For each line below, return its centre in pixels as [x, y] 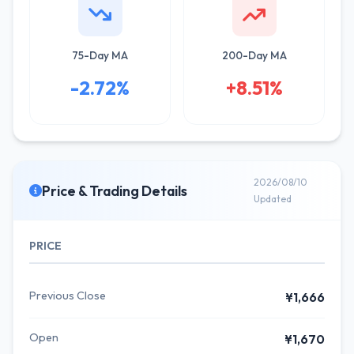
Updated [272, 199]
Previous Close [68, 296]
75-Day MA [100, 55]
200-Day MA [254, 55]
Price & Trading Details [115, 190]
